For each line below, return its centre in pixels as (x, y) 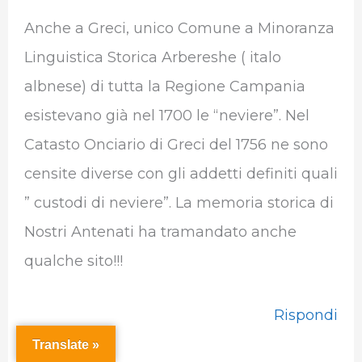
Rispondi (306, 316)
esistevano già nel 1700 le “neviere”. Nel (166, 115)
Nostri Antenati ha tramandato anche (160, 232)
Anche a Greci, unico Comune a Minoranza (179, 28)
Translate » (66, 345)
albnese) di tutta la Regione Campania (164, 86)
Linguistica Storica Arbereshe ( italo (152, 57)
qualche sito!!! (73, 261)
